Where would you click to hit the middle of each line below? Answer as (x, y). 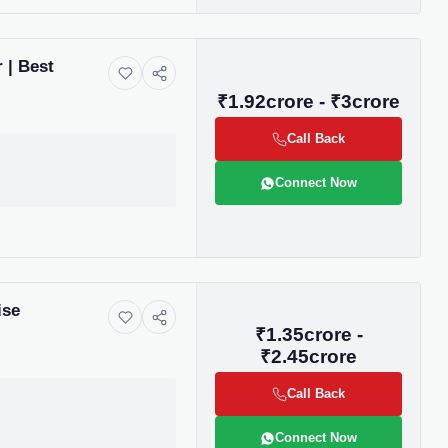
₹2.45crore (308, 356)
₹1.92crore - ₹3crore (308, 101)
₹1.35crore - (308, 334)
